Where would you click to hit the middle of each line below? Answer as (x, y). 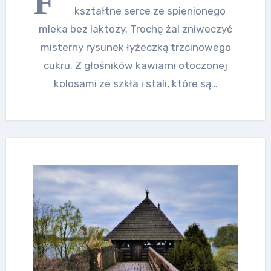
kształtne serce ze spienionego (150, 11)
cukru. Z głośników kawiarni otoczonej (135, 65)
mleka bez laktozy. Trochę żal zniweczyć (135, 29)
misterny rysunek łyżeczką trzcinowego (135, 47)
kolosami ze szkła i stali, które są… (135, 83)
